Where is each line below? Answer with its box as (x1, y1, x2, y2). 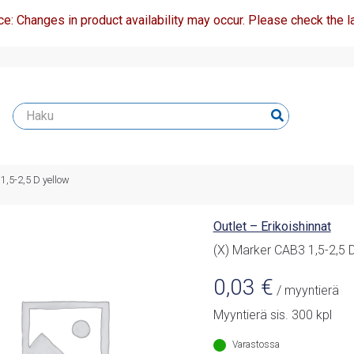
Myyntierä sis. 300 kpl (213, 307, 332, 323)
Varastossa (232, 339, 280, 351)
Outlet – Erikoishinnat (213, 219, 331, 235)
